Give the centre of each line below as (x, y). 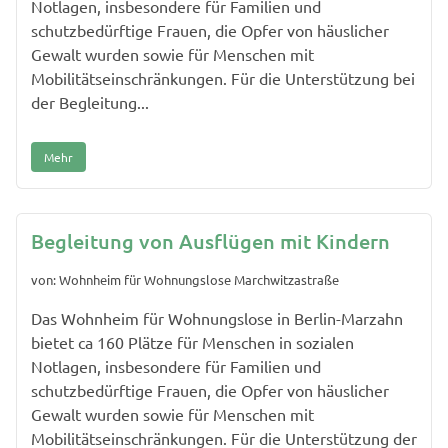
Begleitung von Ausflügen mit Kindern (210, 241)
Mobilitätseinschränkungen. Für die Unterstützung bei (223, 78)
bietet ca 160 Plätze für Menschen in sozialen (192, 341)
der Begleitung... (90, 102)
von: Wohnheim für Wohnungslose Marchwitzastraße (185, 279)
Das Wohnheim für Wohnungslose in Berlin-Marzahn (217, 317)
